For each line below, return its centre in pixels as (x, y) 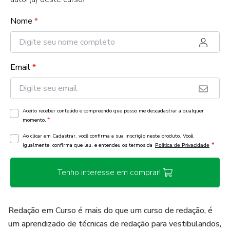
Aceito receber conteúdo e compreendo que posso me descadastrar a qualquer (113, 111)
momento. (34, 120)
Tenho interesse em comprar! (109, 172)
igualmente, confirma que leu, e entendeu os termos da (88, 145)
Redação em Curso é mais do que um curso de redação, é (110, 210)
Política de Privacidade (182, 145)
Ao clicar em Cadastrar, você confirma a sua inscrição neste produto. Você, (109, 136)
